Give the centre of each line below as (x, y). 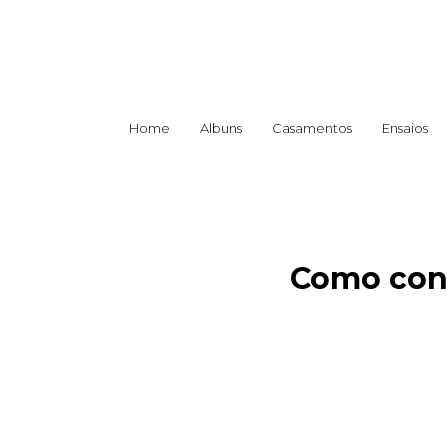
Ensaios (405, 128)
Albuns (221, 128)
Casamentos (312, 128)
